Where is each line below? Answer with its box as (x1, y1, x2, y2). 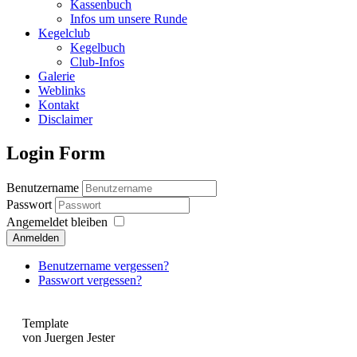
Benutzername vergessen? (38, 259, 169, 273)
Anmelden (13, 232, 59, 245)
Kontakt (38, 98, 79, 112)
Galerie (38, 69, 75, 84)
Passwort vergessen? (38, 273, 142, 288)
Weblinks (38, 84, 85, 98)
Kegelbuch (70, 41, 125, 55)
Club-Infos (70, 55, 124, 69)
